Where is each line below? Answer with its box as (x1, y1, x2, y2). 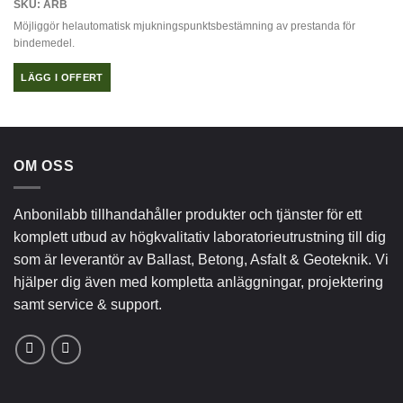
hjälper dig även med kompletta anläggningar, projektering (13, 274, 383, 291)
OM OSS (13, 157, 75, 174)
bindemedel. (13, 36, 75, 49)
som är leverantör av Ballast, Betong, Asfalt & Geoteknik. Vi (13, 252, 389, 268)
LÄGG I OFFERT (21, 71, 103, 83)
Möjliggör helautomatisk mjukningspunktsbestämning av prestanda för (13, 19, 355, 32)
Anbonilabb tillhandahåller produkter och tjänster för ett (13, 207, 362, 223)
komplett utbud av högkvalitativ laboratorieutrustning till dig (13, 229, 386, 246)
